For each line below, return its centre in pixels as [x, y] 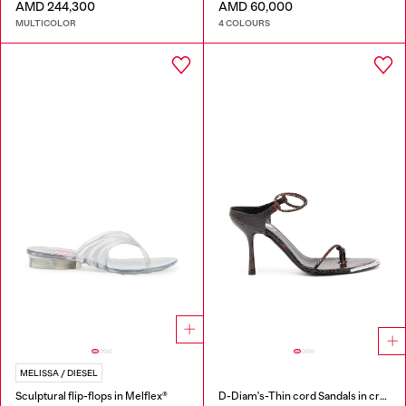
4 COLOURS [244, 23]
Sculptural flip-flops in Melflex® [92, 396]
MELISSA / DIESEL [59, 373]
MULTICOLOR [46, 23]
